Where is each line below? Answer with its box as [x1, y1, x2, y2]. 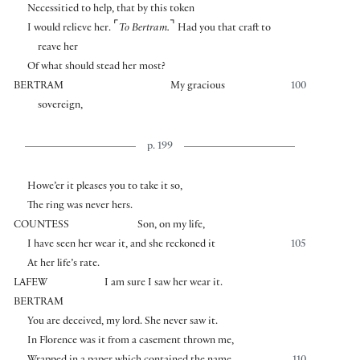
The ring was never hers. [27, 201, 133, 213]
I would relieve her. [27, 23, 111, 35]
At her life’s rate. [27, 259, 100, 271]
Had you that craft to [174, 23, 271, 35]
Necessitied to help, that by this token [27, 4, 194, 16]
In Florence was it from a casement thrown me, [27, 336, 234, 348]
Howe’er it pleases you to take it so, [27, 182, 182, 194]
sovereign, [38, 100, 84, 112]
